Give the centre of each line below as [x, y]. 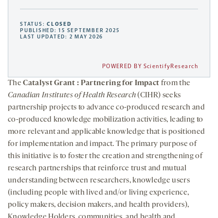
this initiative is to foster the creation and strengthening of [105, 156]
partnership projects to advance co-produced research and [106, 108]
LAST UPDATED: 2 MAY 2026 [62, 37]
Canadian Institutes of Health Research [72, 96]
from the [176, 83]
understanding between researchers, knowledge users [99, 181]
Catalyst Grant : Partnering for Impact [92, 83]
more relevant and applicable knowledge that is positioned [107, 132]
